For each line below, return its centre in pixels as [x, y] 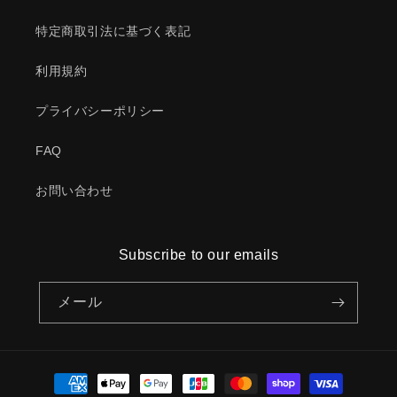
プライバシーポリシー [100, 111]
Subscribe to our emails [198, 255]
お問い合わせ [74, 191]
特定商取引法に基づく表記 [113, 31]
